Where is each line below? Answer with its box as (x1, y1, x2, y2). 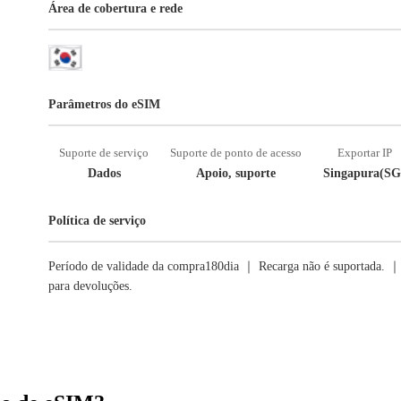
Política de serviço (48, 214, 146, 227)
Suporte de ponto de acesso (170, 146, 302, 159)
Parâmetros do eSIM (48, 98, 160, 111)
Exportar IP (337, 146, 392, 159)
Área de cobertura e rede (48, 2, 183, 15)
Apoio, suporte (196, 166, 276, 180)
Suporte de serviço (59, 146, 149, 159)
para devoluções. (48, 279, 132, 293)
